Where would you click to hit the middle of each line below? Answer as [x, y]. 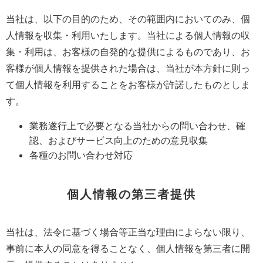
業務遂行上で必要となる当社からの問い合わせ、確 [137, 126]
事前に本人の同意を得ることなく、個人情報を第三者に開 [128, 249]
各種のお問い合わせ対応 [81, 155]
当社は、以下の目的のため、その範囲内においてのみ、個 [128, 19]
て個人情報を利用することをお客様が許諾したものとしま [128, 85]
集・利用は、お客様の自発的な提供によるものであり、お [128, 52]
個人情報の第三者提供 [131, 195]
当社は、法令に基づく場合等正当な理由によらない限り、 [128, 232]
